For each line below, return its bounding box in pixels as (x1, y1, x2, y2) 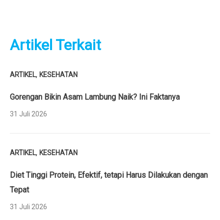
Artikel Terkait (10, 36, 101, 54)
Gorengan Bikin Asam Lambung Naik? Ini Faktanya (10, 92, 180, 102)
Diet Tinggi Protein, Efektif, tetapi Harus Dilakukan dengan (10, 170, 208, 180)
